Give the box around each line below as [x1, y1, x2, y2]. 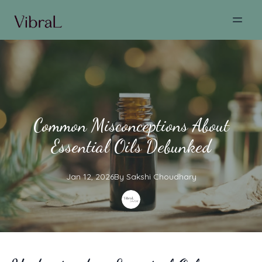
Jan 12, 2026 [65, 171, 114, 182]
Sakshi [126, 171, 151, 182]
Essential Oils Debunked [51, 136, 211, 157]
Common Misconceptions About [33, 115, 229, 136]
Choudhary [153, 171, 196, 182]
